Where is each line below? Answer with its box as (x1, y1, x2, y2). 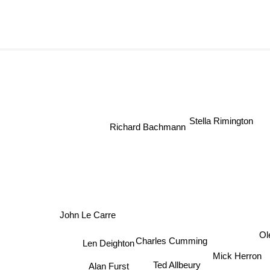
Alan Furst (91, 255, 132, 266)
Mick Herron (212, 248, 261, 259)
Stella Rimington (190, 113, 255, 124)
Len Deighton (80, 236, 133, 247)
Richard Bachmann (107, 121, 183, 132)
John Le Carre (62, 205, 119, 216)
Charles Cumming (139, 233, 211, 243)
